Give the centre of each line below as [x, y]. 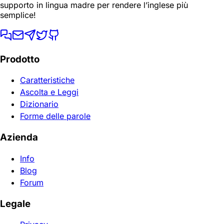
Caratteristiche [47, 80]
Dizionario [39, 104]
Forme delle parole [55, 116]
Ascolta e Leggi [49, 92]
